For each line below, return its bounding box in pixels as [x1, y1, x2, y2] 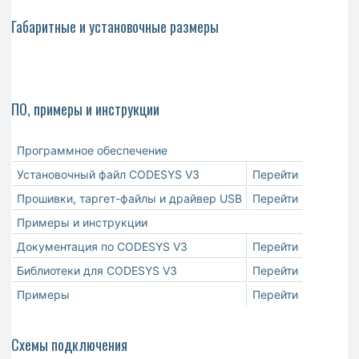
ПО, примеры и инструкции [11, 98, 159, 119]
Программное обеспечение [17, 143, 167, 157]
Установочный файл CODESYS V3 [17, 167, 200, 181]
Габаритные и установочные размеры [11, 15, 219, 37]
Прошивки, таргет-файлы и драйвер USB [17, 191, 242, 205]
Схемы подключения [11, 333, 127, 355]
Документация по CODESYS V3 [17, 239, 188, 253]
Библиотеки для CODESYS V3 [17, 263, 177, 277]
